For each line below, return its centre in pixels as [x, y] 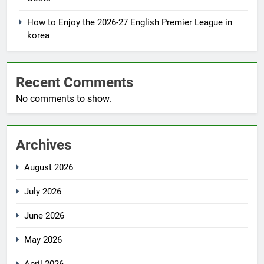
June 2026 [44, 216]
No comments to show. [64, 99]
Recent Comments [75, 83]
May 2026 [43, 240]
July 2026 [43, 192]
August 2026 [49, 168]
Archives [44, 145]
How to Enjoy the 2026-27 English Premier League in [130, 23]
